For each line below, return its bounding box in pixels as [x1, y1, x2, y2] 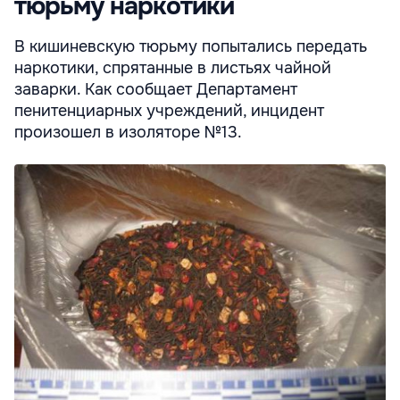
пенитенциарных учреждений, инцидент [14, 100, 324, 121]
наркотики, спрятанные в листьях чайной [14, 57, 331, 78]
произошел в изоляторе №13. [14, 121, 242, 142]
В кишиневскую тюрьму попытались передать [14, 36, 367, 56]
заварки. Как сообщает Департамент [14, 79, 297, 99]
